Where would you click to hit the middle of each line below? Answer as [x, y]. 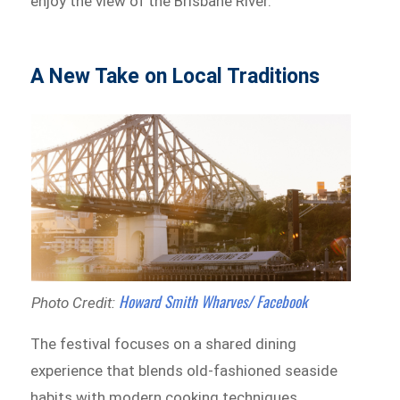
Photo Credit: [75, 302]
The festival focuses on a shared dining [164, 343]
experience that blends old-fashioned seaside [184, 370]
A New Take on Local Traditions [175, 76]
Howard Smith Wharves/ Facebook [212, 301]
